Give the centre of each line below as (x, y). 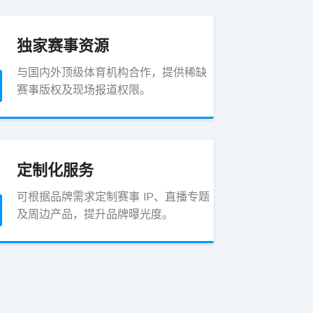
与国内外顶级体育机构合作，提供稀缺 (112, 73)
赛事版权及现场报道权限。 (84, 90)
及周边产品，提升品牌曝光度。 (95, 215)
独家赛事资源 (63, 46)
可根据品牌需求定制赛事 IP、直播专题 (113, 197)
